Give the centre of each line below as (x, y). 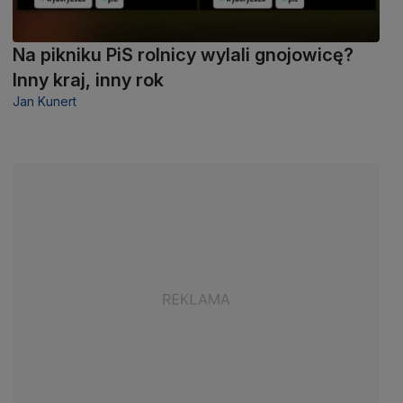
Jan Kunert (45, 101)
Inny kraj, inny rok (88, 80)
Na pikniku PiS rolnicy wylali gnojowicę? (183, 54)
